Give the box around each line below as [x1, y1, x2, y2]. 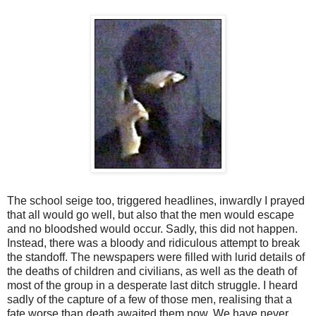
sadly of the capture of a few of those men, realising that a [7, 293, 292, 305]
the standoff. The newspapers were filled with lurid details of [7, 250, 305, 263]
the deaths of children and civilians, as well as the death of [7, 265, 297, 277]
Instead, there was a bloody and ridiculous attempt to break [7, 236, 300, 249]
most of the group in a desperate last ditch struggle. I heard [7, 279, 298, 291]
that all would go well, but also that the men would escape [7, 208, 294, 221]
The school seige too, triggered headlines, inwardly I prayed [7, 194, 305, 207]
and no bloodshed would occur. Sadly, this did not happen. [7, 222, 298, 235]
